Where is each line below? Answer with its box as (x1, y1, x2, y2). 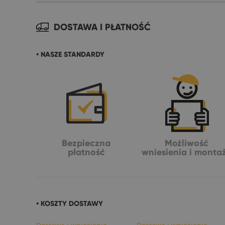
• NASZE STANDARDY (36, 50, 104, 59)
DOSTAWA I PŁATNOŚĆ (54, 21, 151, 33)
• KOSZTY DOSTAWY (36, 199, 103, 208)
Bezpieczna (62, 137, 111, 149)
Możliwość (165, 137, 209, 149)
